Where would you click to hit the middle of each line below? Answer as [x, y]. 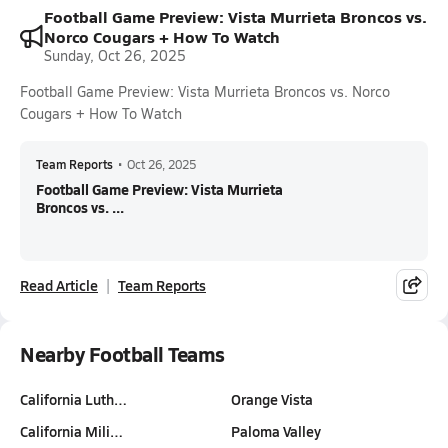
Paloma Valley [276, 431]
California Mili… [71, 431]
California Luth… [73, 399]
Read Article [59, 285]
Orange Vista [272, 399]
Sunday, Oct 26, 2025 [115, 55]
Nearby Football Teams [122, 354]
